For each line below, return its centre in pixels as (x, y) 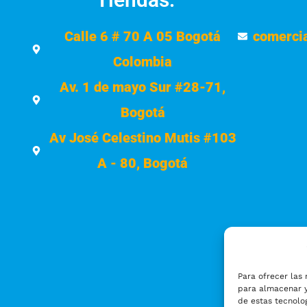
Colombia (143, 61)
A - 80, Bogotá (143, 163)
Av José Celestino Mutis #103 (143, 137)
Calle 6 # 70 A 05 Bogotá (143, 36)
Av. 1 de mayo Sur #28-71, (143, 87)
